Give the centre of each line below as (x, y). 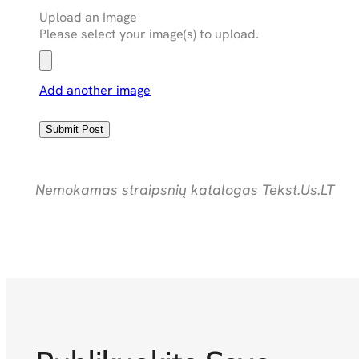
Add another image (95, 90)
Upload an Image (88, 17)
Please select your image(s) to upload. (149, 34)
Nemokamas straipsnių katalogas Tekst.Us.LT (185, 189)
